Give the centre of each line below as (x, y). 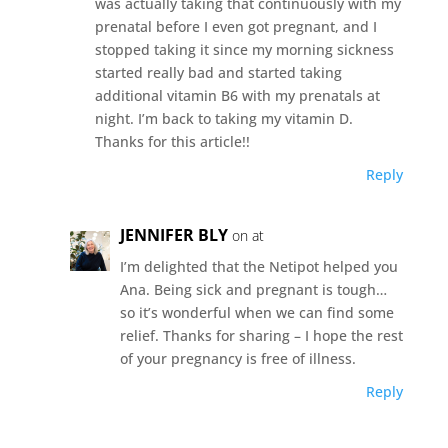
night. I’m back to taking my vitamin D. (223, 118)
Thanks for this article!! (172, 141)
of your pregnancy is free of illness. (237, 358)
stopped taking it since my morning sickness (244, 49)
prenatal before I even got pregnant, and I (235, 26)
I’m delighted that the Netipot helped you (258, 266)
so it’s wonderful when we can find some (256, 312)
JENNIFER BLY (173, 234)
